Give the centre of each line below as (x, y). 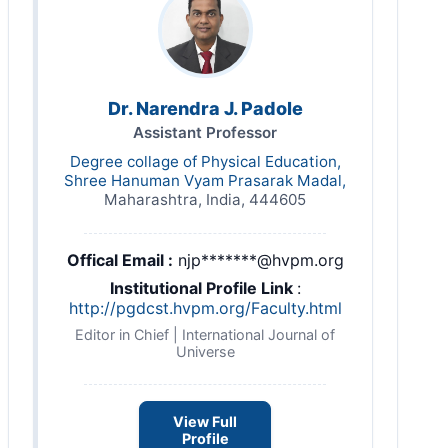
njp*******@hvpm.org (260, 260)
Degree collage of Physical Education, (205, 161)
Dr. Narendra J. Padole (205, 108)
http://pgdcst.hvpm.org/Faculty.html (205, 308)
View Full (205, 422)
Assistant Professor (205, 132)
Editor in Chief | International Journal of (205, 334)
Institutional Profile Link (203, 288)
